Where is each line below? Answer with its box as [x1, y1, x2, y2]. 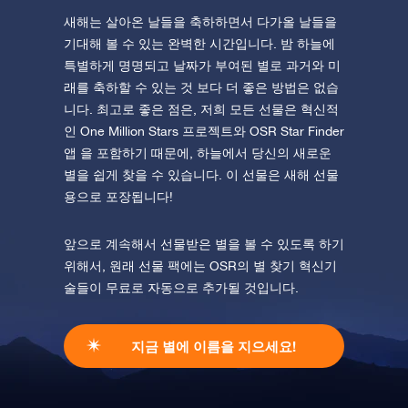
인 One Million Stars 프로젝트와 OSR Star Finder [64, 124, 344, 139]
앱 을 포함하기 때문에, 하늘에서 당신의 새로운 [64, 146, 331, 161]
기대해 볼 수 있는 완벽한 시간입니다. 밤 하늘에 [64, 36, 335, 52]
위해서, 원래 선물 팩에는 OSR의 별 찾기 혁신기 [64, 259, 337, 274]
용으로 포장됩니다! [64, 189, 173, 205]
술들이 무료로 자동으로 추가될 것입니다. [64, 280, 299, 296]
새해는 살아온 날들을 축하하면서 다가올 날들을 [64, 15, 337, 30]
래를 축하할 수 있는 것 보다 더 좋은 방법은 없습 [64, 80, 339, 96]
